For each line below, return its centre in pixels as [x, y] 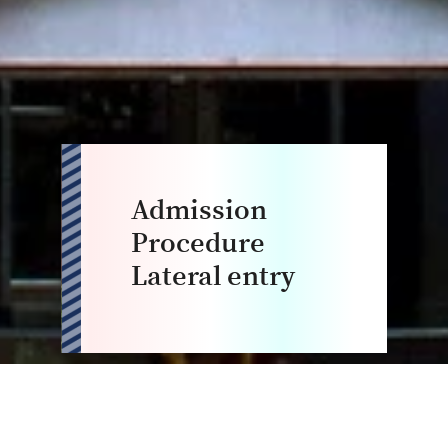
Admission [199, 211]
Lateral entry [213, 277]
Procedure [198, 244]
